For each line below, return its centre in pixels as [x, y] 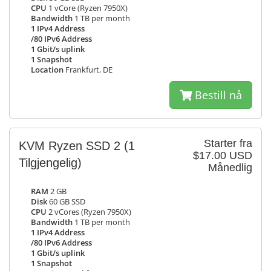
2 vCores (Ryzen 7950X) [89, 212]
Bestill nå [217, 95]
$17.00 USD [223, 155]
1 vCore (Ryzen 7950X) [87, 8]
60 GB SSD [66, 202]
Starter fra [228, 143]
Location [47, 70]
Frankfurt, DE [88, 70]
